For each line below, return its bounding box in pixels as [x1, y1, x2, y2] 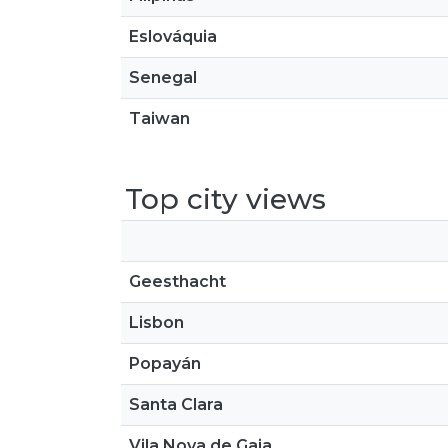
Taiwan [129, 109, 190, 128]
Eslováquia [129, 27, 217, 46]
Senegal [129, 68, 197, 87]
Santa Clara [129, 395, 223, 414]
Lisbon [129, 313, 184, 332]
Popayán [129, 354, 201, 373]
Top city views [125, 182, 326, 216]
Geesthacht [129, 272, 226, 291]
